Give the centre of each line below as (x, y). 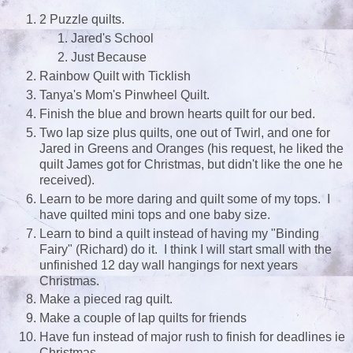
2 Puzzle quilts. (82, 19)
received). (67, 180)
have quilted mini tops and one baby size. (155, 214)
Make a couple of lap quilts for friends (143, 318)
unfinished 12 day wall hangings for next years (169, 265)
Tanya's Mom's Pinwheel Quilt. (124, 95)
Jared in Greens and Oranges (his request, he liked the (191, 148)
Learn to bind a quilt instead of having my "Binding (179, 233)
